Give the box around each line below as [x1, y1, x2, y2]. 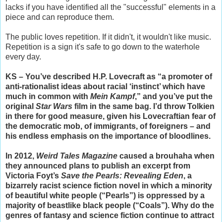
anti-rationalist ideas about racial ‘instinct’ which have [5, 82, 205, 91]
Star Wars [36, 102, 72, 111]
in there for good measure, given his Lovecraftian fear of [5, 112, 216, 121]
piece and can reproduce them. [5, 13, 114, 22]
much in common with [5, 92, 90, 101]
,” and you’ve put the [135, 92, 213, 101]
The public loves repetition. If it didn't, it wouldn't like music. [5, 33, 211, 42]
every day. [5, 53, 41, 61]
